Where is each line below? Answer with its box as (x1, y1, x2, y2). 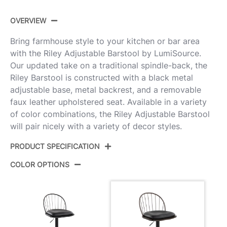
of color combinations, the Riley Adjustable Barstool (10, 109, 210, 120)
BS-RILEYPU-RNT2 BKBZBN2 (69, 172, 180, 183)
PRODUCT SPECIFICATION (10, 142, 100, 151)
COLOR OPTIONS (10, 160, 69, 169)
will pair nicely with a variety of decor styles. (10, 121, 182, 132)
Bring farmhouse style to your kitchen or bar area (10, 36, 200, 47)
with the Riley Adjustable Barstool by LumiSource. (10, 48, 201, 59)
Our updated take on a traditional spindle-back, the (10, 60, 207, 71)
